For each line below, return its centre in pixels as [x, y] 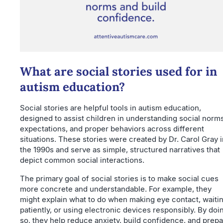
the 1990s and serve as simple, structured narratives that [120, 149]
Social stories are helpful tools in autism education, [111, 108]
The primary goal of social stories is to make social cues [119, 178]
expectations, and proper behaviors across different [112, 128]
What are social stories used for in [118, 71]
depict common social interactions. [82, 160]
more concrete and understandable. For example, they [116, 189]
